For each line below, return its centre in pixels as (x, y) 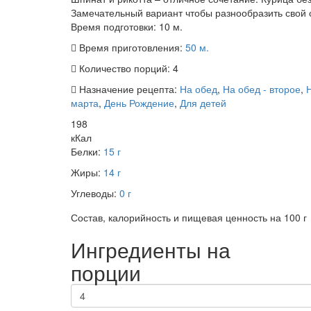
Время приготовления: (131, 47)
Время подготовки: (115, 26)
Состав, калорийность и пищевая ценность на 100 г (189, 217)
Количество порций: (125, 68)
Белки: (87, 151)
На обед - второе (262, 89)
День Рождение (139, 103)
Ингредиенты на (151, 250)
